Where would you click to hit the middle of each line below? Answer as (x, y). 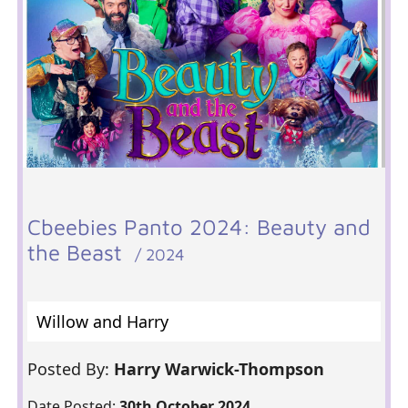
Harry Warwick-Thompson (221, 369)
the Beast (81, 252)
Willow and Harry (102, 321)
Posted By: (70, 369)
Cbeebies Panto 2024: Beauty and (199, 227)
